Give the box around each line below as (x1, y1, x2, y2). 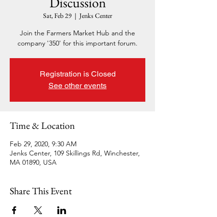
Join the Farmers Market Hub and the (20, 29, 135, 37)
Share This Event (10, 185, 72, 197)
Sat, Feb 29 (43, 11, 72, 20)
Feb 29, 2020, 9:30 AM (10, 139, 77, 148)
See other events (48, 81, 107, 90)
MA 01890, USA (10, 158, 57, 167)
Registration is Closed (39, 69, 116, 78)
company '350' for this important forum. (17, 39, 138, 47)
